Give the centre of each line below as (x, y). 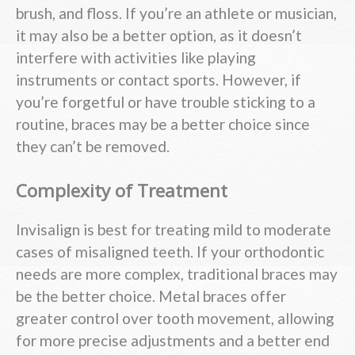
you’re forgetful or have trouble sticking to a (166, 102)
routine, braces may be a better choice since (163, 124)
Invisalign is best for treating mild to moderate (174, 230)
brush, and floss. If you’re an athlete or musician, (176, 13)
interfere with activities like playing (136, 58)
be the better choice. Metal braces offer (151, 296)
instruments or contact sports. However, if (158, 80)
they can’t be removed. (93, 147)
